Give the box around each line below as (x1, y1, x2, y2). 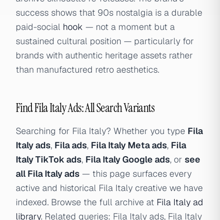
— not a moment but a (83, 21, 175, 32)
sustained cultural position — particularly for (16, 35, 194, 47)
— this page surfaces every (80, 168, 192, 179)
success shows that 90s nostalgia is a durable (16, 7, 202, 18)
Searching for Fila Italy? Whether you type (16, 125, 188, 137)
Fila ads (55, 139, 87, 151)
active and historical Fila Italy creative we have (16, 182, 203, 193)
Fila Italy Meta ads (91, 139, 167, 151)
